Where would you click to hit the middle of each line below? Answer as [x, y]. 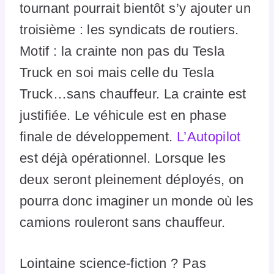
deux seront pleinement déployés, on [132, 179]
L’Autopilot [209, 136]
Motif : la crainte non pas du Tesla [122, 51]
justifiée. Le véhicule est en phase [123, 115]
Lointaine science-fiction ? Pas [113, 263]
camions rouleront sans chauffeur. [123, 222]
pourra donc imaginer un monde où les [137, 201]
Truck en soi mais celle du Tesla [117, 72]
